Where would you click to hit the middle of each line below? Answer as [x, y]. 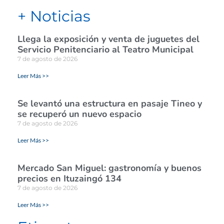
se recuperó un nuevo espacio [79, 114]
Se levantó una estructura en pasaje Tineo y [110, 104]
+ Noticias [54, 16]
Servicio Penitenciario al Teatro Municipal [105, 50]
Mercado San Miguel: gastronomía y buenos [109, 168]
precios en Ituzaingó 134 [69, 179]
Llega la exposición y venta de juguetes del [108, 39]
